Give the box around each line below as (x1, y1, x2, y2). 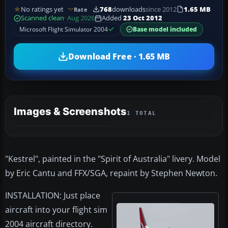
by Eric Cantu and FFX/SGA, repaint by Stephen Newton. (5, 167, 217, 179)
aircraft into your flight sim (5, 204, 107, 216)
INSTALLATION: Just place (5, 190, 100, 202)
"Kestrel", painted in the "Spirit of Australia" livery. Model (5, 153, 220, 165)
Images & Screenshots (14, 105, 127, 118)
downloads (111, 5, 146, 14)
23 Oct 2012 (123, 14, 162, 23)
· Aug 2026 (64, 14, 95, 23)
